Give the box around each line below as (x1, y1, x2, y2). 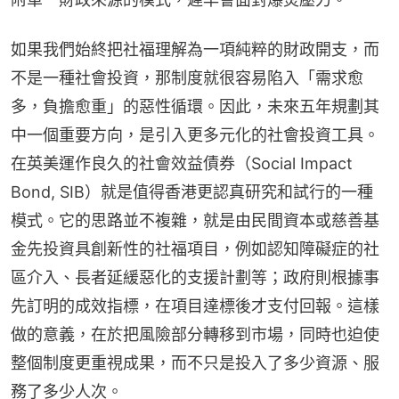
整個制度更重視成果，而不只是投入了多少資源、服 (11, 353, 379, 372)
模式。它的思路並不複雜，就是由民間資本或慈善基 (11, 210, 379, 230)
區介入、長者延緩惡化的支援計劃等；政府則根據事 (11, 267, 379, 287)
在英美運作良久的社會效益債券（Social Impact (11, 153, 353, 173)
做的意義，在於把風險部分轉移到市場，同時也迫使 (11, 324, 379, 344)
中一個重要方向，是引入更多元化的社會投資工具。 (11, 125, 379, 144)
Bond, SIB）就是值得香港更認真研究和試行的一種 (11, 182, 373, 201)
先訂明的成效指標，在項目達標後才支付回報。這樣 (11, 296, 379, 315)
